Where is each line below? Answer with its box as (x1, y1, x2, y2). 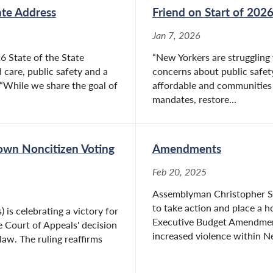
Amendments (152, 141, 221, 156)
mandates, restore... (152, 94, 236, 105)
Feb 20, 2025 (152, 166, 207, 178)
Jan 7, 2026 (152, 30, 200, 41)
